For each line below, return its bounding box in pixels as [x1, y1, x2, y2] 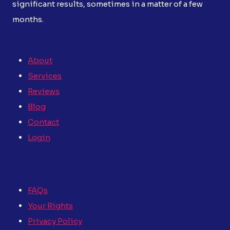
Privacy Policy [28, 216, 82, 226]
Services [28, 71, 62, 81]
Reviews [28, 86, 60, 96]
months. [12, 14, 44, 24]
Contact [28, 117, 59, 127]
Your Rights [28, 200, 73, 210]
